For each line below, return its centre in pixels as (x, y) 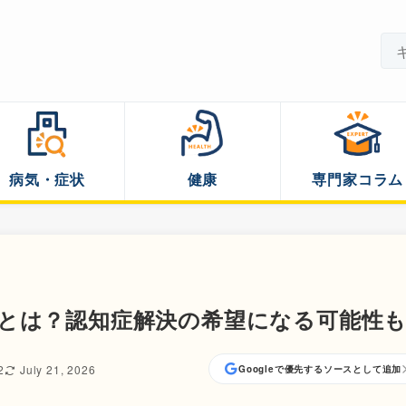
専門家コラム (358, 179)
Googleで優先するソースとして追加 (320, 369)
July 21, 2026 (58, 369)
